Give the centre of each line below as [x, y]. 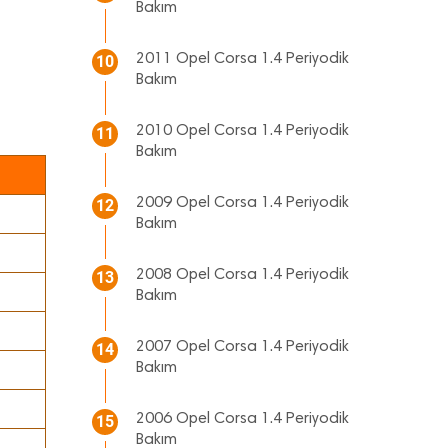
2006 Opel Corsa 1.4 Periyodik [242, 419]
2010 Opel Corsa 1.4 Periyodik [242, 131]
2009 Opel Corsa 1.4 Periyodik [242, 203]
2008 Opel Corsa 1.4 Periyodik [242, 275]
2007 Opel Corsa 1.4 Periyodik [242, 347]
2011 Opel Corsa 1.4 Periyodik [242, 59]
